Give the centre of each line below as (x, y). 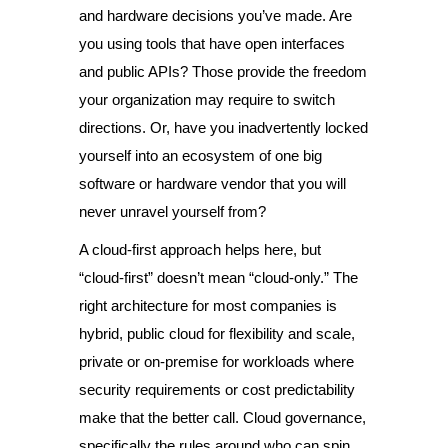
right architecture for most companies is (208, 305)
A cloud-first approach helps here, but (200, 249)
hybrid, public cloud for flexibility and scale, (217, 333)
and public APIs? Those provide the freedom (223, 71)
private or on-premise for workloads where (216, 361)
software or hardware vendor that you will (212, 183)
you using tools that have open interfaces (212, 43)
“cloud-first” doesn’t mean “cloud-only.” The (218, 277)
